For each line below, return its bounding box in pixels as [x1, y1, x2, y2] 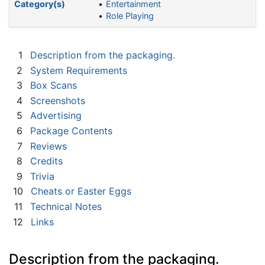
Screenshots [30, 94, 85, 106]
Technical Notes [30, 200, 102, 212]
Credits [30, 155, 63, 167]
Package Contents [30, 125, 112, 137]
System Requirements [30, 64, 127, 76]
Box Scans [30, 79, 77, 92]
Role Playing [106, 11, 154, 21]
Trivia [30, 170, 54, 182]
